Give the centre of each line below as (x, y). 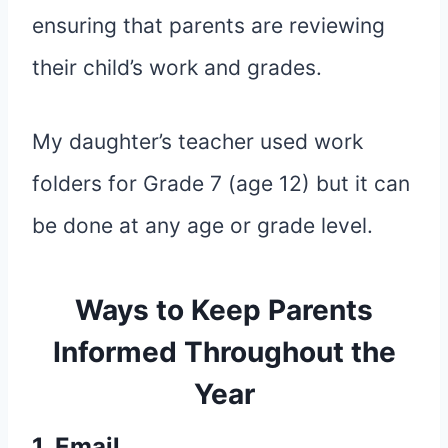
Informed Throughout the (224, 352)
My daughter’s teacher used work (197, 142)
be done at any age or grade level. (202, 226)
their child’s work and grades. (177, 68)
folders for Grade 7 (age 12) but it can (221, 184)
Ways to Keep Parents (224, 310)
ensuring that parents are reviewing (208, 26)
